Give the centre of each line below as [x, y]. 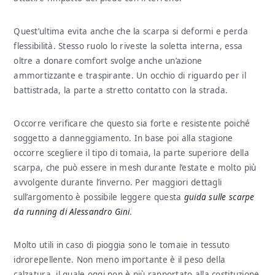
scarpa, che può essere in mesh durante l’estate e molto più [135, 168]
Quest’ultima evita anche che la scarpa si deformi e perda [131, 31]
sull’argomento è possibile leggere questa [99, 197]
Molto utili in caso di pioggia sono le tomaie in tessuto [122, 245]
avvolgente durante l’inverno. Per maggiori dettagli [118, 182]
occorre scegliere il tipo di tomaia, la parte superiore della [131, 153]
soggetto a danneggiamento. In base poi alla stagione [123, 138]
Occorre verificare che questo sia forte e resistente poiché [132, 123]
